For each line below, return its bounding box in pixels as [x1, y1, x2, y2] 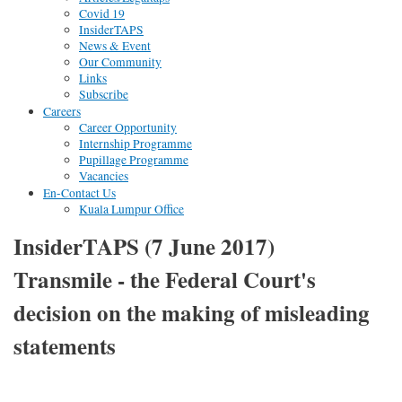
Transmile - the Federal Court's [13, 262, 317, 296]
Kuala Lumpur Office [79, 201, 184, 218]
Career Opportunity [79, 119, 177, 136]
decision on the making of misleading [13, 295, 371, 329]
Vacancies [79, 168, 128, 185]
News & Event [79, 38, 151, 55]
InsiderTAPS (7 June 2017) [13, 229, 275, 263]
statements [13, 328, 117, 363]
